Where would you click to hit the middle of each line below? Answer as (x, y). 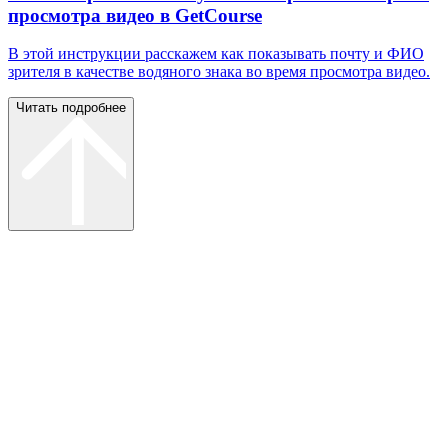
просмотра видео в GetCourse (135, 15)
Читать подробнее (71, 108)
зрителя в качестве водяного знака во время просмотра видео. (219, 72)
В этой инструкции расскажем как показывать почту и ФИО (216, 54)
